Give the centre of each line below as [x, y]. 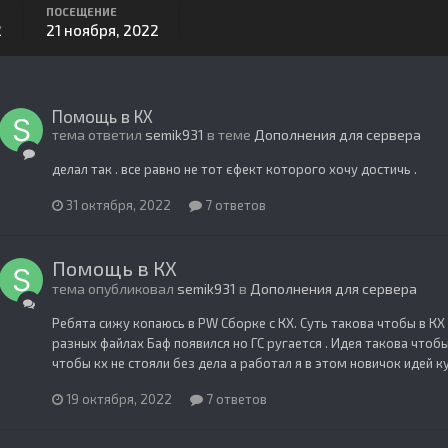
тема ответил [98, 134]
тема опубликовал [114, 288]
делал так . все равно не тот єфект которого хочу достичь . [234, 169]
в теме [229, 134]
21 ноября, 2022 [102, 30]
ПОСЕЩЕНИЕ [81, 11]
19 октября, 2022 [119, 398]
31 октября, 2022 [118, 204]
